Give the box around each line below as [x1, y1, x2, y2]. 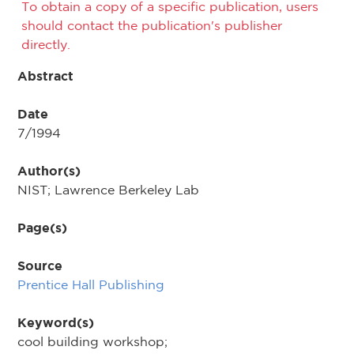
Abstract [17, 69, 73, 83]
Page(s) [17, 220, 67, 235]
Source [17, 258, 62, 273]
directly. [21, 37, 70, 51]
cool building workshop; [17, 334, 168, 348]
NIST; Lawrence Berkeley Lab [17, 183, 199, 197]
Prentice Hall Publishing [17, 277, 164, 292]
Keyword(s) [17, 315, 94, 330]
